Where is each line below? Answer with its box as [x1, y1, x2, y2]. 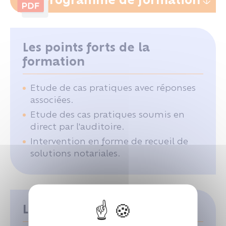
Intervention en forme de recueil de [30, 136, 188, 146]
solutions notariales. [30, 148, 121, 158]
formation [23, 54, 85, 69]
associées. [30, 94, 74, 105]
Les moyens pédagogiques [23, 202, 183, 216]
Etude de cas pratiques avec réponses [30, 82, 196, 93]
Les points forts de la [23, 40, 150, 54]
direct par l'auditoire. [30, 121, 125, 132]
